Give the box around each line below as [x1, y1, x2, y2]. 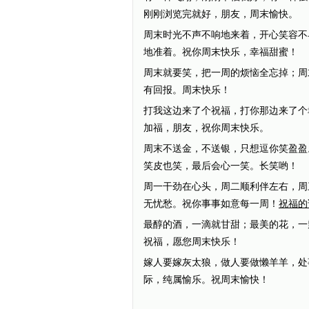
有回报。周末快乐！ [143, 85, 230, 95]
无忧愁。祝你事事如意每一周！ [143, 199, 279, 209]
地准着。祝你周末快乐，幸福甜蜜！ [143, 47, 298, 57]
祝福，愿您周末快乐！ [143, 237, 240, 247]
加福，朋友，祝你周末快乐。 [143, 123, 269, 133]
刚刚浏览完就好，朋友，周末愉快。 [143, 9, 298, 19]
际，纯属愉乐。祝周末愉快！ [143, 275, 269, 285]
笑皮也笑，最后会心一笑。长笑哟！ [143, 161, 298, 171]
